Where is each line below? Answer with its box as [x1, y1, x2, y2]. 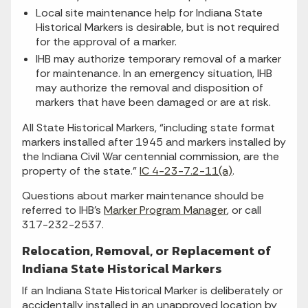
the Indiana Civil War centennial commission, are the [22, 149, 279, 164]
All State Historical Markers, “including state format [22, 120, 275, 135]
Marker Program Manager [104, 203, 227, 218]
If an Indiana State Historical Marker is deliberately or [22, 283, 283, 298]
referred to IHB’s [22, 203, 104, 218]
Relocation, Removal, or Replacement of [22, 241, 272, 261]
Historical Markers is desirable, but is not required [36, 20, 279, 35]
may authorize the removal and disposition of [36, 80, 263, 96]
